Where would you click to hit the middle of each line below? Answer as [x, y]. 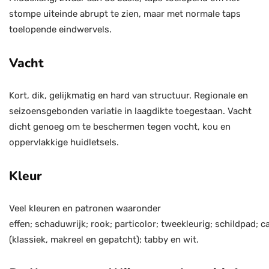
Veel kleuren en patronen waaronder [85, 208]
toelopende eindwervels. [60, 29]
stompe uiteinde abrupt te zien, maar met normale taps [125, 14]
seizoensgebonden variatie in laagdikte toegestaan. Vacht [130, 111]
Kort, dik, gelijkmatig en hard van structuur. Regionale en [128, 95]
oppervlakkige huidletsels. [64, 142]
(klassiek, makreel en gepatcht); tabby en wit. [104, 240]
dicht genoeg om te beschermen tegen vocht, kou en [120, 127]
